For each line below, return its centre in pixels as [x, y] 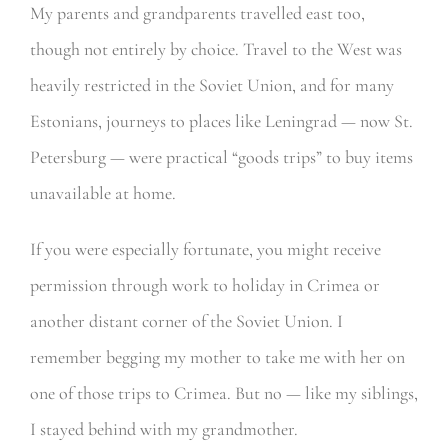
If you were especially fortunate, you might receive [205, 249]
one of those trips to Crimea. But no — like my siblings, [223, 393]
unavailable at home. [102, 193]
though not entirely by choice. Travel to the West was [215, 49]
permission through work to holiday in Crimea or [204, 285]
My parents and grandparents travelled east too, [197, 13]
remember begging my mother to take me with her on [217, 357]
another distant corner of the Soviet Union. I [186, 321]
